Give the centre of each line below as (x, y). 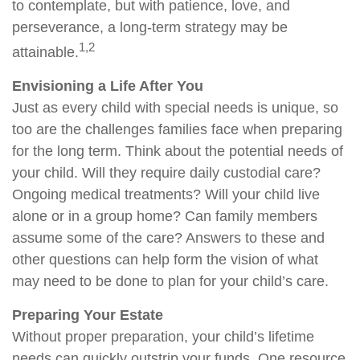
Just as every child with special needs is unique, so (175, 108)
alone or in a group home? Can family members (165, 217)
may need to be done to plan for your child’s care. (170, 282)
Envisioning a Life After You (108, 86)
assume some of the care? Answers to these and (168, 238)
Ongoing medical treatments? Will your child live (166, 195)
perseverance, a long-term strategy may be (150, 28)
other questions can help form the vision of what (165, 260)
